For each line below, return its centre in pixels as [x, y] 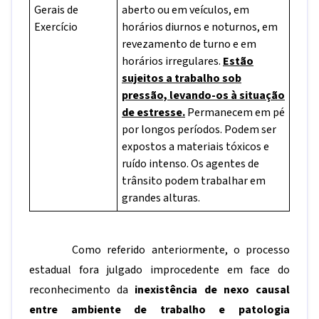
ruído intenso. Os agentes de [190, 164]
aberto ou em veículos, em [185, 10]
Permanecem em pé [235, 113]
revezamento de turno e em [189, 44]
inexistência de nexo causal [213, 290]
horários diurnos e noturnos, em [200, 27]
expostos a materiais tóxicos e [195, 147]
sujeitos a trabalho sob [182, 78]
